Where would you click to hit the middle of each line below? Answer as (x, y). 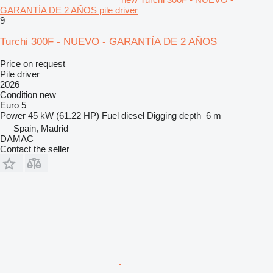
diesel (133, 115)
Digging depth (174, 115)
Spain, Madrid (41, 128)
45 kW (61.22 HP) (64, 115)
